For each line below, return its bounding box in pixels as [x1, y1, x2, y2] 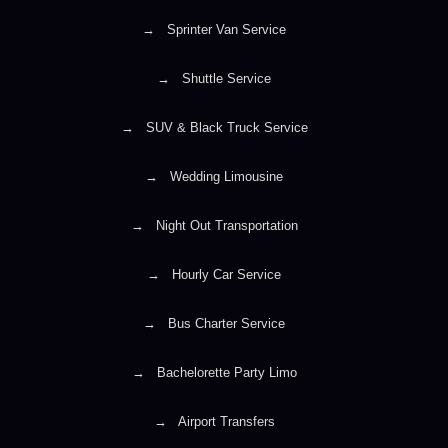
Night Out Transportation [151, 217, 298, 233]
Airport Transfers [174, 413, 275, 429]
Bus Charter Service [164, 315, 285, 331]
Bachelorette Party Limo [152, 364, 297, 380]
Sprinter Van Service [163, 21, 286, 37]
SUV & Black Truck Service [141, 119, 308, 135]
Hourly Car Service [168, 266, 281, 282]
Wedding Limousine [166, 168, 283, 184]
